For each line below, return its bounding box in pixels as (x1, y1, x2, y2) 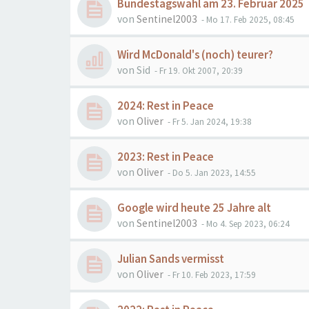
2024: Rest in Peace (117, 99, 214, 113)
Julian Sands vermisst (117, 252, 224, 266)
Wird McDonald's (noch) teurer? (117, 48, 273, 62)
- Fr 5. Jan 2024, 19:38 (166, 116, 252, 128)
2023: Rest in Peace (117, 150, 214, 164)
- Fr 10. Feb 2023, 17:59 (166, 269, 256, 281)
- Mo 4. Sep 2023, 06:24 (199, 218, 290, 230)
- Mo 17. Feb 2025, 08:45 (199, 14, 295, 26)
